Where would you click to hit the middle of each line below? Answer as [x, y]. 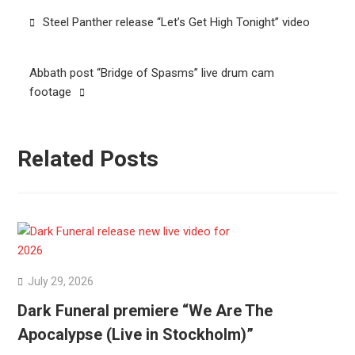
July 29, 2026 [60, 281]
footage [50, 92]
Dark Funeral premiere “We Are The [145, 311]
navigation [54, 39]
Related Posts [88, 159]
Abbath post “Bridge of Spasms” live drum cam [151, 73]
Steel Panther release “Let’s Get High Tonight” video [176, 22]
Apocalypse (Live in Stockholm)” [135, 334]
